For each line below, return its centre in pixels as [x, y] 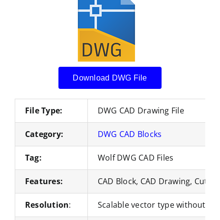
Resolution [47, 205]
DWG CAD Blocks [130, 134]
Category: [44, 134]
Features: [44, 181]
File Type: [44, 110]
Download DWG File [110, 78]
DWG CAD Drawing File [141, 110]
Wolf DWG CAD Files [136, 157]
